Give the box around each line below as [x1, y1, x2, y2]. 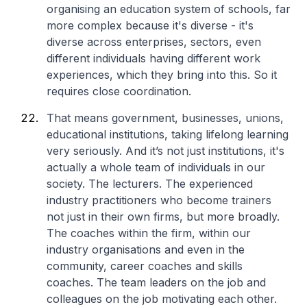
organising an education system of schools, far [47, 2, 291, 16]
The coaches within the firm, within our [47, 226, 251, 240]
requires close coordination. [47, 84, 191, 98]
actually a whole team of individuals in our [47, 160, 265, 174]
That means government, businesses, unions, [47, 111, 284, 125]
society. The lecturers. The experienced [47, 177, 253, 191]
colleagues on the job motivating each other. [47, 292, 277, 306]
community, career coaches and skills [47, 259, 243, 273]
